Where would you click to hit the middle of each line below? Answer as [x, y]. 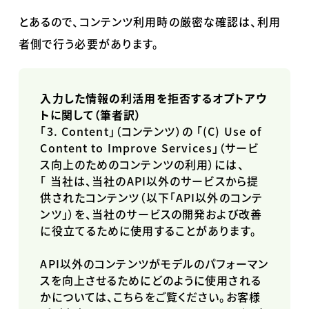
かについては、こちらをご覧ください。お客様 [150, 297]
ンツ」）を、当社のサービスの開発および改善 [151, 214]
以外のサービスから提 [202, 181]
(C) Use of [233, 131]
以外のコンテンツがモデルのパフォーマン [164, 264]
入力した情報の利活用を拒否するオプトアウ [153, 98]
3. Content [78, 131]
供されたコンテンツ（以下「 [108, 198]
